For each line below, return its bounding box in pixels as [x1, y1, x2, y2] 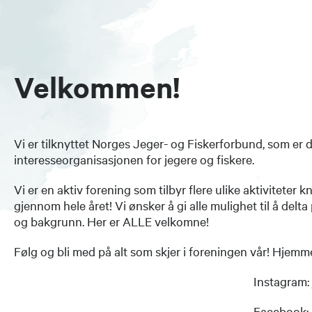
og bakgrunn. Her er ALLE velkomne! [14, 212, 212, 229]
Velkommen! [14, 68, 180, 106]
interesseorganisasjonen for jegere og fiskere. [14, 150, 254, 167]
